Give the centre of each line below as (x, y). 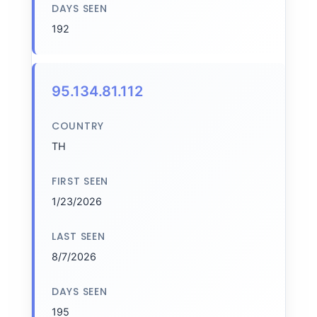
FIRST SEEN (80, 181)
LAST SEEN (79, 236)
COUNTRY (78, 126)
